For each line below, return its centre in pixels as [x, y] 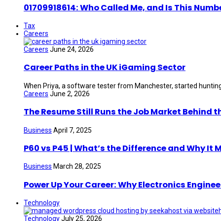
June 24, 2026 [72, 49]
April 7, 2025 [73, 130]
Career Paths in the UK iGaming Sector [105, 68]
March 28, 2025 [77, 166]
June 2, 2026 [70, 93]
